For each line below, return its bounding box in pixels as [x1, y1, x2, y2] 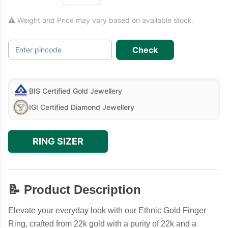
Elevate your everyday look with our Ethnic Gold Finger [8, 206, 206, 215]
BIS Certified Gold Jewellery [29, 86, 122, 95]
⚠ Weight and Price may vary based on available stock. [8, 15, 194, 24]
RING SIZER [33, 135, 83, 147]
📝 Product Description [8, 182, 141, 196]
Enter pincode [15, 45, 62, 54]
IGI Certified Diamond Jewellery [29, 102, 134, 111]
